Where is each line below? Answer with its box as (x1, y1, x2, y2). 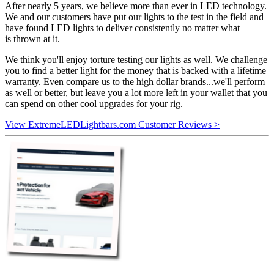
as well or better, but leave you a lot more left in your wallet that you (5, 87, 267, 98)
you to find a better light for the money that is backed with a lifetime (5, 65, 266, 76)
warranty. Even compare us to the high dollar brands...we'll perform (5, 76, 265, 87)
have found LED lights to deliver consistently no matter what (5, 23, 240, 34)
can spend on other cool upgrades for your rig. (5, 98, 183, 109)
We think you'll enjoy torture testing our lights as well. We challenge (5, 54, 267, 65)
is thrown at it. (5, 34, 62, 45)
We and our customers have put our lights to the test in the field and (5, 12, 264, 23)
